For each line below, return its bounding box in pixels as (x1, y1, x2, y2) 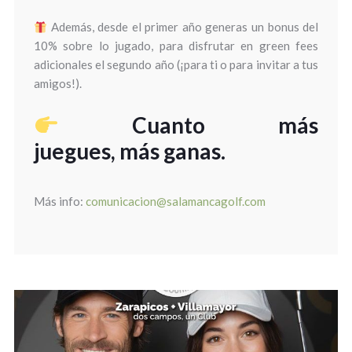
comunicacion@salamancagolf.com (85, 194, 266, 209)
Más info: (33, 194, 86, 209)
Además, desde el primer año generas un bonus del (47, 20, 319, 35)
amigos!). (33, 76, 82, 91)
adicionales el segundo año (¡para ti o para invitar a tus (33, 57, 319, 72)
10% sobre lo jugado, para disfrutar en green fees (33, 38, 319, 53)
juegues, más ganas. (33, 137, 225, 165)
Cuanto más (58, 112, 319, 139)
